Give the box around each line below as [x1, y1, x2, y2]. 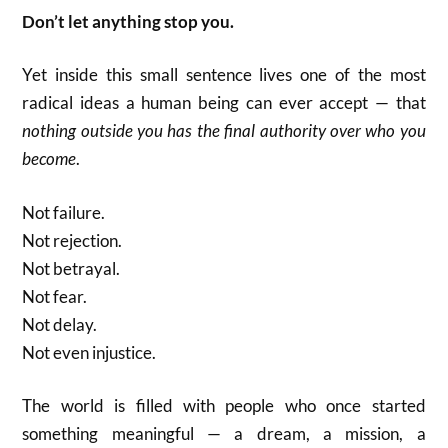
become [22, 148, 77, 169]
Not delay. [22, 313, 98, 335]
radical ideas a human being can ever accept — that [22, 92, 426, 113]
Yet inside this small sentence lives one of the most [22, 64, 426, 85]
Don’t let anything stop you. [22, 10, 235, 32]
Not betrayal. [22, 257, 121, 279]
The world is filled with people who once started [22, 395, 426, 416]
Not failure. [22, 201, 106, 223]
